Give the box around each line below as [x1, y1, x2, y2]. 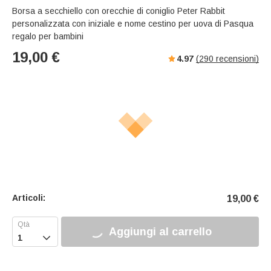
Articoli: [12, 193, 45, 203]
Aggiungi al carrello [108, 225, 212, 238]
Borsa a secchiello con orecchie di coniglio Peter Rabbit [12, 6, 225, 16]
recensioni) [214, 54, 259, 64]
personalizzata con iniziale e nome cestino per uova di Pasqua [12, 19, 253, 29]
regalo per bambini [12, 31, 83, 42]
